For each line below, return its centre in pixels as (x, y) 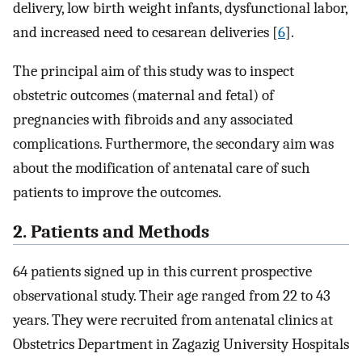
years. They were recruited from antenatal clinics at (173, 320)
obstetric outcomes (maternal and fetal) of (143, 96)
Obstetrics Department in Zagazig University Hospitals (181, 344)
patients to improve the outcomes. (117, 193)
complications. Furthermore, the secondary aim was (173, 144)
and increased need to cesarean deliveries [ (145, 32)
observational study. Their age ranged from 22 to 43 (172, 295)
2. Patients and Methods (111, 232)
